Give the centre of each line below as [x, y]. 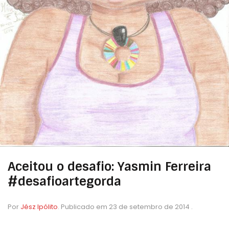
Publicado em [85, 207]
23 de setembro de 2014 [149, 207]
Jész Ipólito [39, 207]
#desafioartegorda [64, 181]
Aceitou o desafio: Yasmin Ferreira [109, 167]
